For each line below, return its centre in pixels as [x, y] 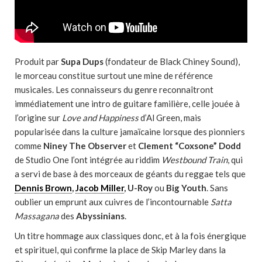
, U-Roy [138, 188]
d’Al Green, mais [170, 118]
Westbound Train [194, 160]
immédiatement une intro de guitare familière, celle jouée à [127, 104]
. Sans [217, 188]
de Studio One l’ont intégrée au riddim [88, 160]
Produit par [38, 61]
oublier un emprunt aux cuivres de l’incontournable [113, 202]
